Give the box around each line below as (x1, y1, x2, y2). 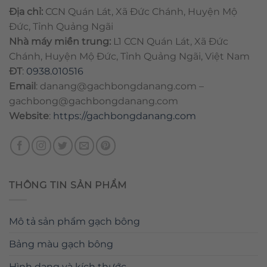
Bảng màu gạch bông (9, 238, 113, 250)
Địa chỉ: (9, 6, 45, 18)
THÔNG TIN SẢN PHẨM (9, 179, 127, 191)
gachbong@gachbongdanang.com (9, 95, 178, 107)
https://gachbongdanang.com (53, 110, 196, 122)
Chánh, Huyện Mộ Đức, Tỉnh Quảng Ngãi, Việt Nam (9, 51, 252, 63)
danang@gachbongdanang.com (40, 80, 197, 92)
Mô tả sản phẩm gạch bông (9, 215, 140, 227)
